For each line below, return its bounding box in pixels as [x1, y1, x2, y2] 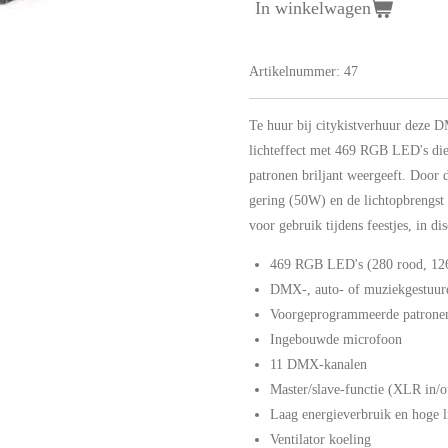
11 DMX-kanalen [270, 356, 367, 372]
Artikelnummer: [249, 63, 340, 79]
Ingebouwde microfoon [270, 331, 402, 347]
